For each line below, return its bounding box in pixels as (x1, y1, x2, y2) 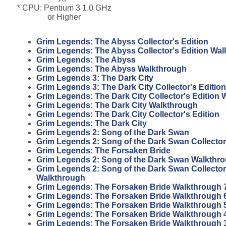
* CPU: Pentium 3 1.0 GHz (17, 3, 111, 12)
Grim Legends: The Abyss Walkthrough (36, 64, 187, 73)
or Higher (47, 12, 81, 21)
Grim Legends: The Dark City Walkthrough (36, 100, 198, 109)
